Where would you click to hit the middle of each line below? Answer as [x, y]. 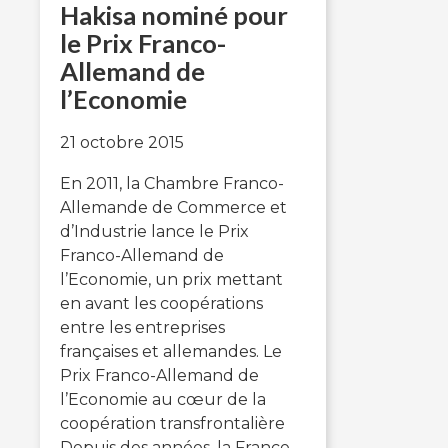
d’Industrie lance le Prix [154, 232]
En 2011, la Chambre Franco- [172, 184]
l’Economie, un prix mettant [171, 280]
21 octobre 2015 [122, 143]
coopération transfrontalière [172, 424]
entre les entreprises [142, 328]
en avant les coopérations [161, 304]
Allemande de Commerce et [173, 208]
